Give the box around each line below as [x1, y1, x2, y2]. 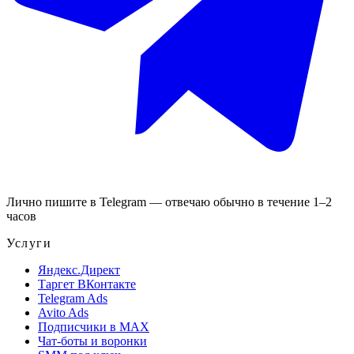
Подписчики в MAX [38, 320, 149, 333]
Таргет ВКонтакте [38, 277, 136, 291]
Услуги [6, 236, 52, 250]
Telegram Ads [38, 292, 107, 305]
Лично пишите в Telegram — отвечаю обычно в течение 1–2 [6, 195, 332, 209]
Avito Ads [38, 306, 88, 319]
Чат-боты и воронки [38, 334, 147, 348]
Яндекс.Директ [38, 263, 120, 277]
